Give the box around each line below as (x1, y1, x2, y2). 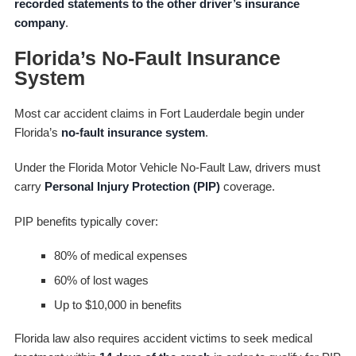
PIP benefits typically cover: (14, 214, 158, 228)
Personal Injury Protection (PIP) (44, 179, 220, 193)
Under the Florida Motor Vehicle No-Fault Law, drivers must (14, 160, 320, 174)
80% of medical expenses (53, 248, 188, 262)
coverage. (219, 179, 275, 193)
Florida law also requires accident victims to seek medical (14, 331, 312, 345)
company (14, 15, 65, 29)
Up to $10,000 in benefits (53, 297, 182, 311)
